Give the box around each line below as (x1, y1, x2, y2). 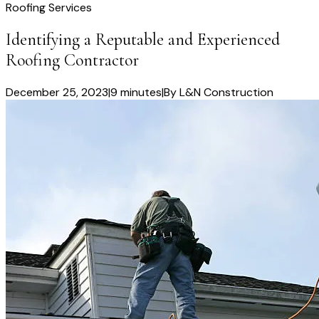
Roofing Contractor (6, 50, 139, 71)
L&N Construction (179, 85, 273, 100)
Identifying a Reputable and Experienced (6, 29, 280, 51)
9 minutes (110, 85, 162, 100)
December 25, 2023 (6, 85, 108, 100)
